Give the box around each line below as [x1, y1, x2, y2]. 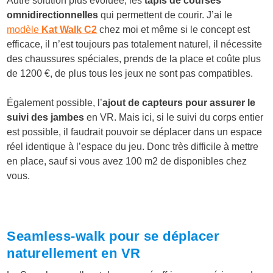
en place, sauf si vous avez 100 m [7, 155, 153, 166]
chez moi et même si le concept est [97, 24, 250, 35]
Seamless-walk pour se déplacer [7, 228, 220, 244]
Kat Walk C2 [39, 24, 97, 35]
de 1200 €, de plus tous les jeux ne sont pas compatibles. [7, 68, 253, 79]
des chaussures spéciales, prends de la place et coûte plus [7, 53, 261, 64]
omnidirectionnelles [7, 9, 99, 20]
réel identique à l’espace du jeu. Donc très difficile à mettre [7, 141, 259, 152]
